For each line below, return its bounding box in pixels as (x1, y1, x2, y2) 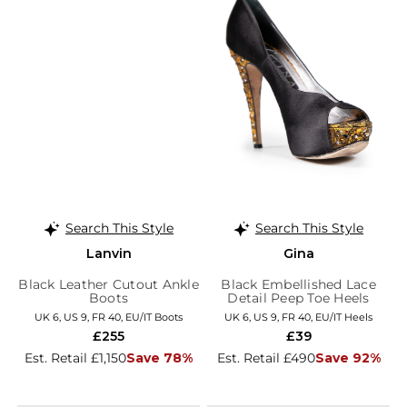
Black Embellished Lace (221, 275, 376, 293)
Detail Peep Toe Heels (227, 289, 370, 306)
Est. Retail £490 (216, 349, 315, 366)
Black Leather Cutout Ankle (18, 275, 199, 293)
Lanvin (85, 244, 132, 262)
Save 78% (126, 349, 193, 366)
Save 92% (314, 349, 381, 366)
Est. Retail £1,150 (25, 349, 126, 366)
